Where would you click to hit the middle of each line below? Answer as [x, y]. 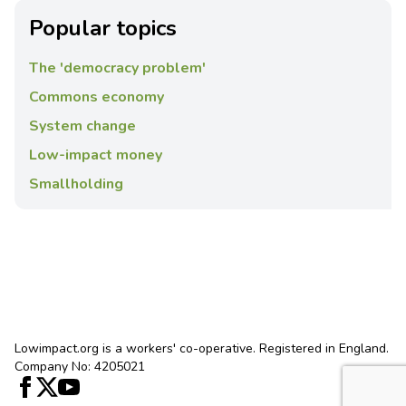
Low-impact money [96, 155]
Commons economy [97, 97]
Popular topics [103, 29]
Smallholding [76, 184]
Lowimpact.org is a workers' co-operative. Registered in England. [202, 349]
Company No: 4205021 [80, 367]
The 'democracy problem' [117, 68]
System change [82, 126]
